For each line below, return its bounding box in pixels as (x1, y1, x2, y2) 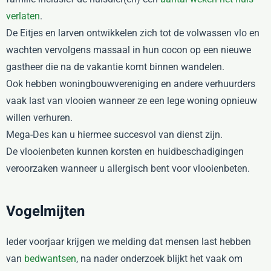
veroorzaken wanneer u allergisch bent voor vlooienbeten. (6, 163, 250, 174)
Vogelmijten (6, 201, 85, 222)
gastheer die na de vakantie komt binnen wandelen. (6, 61, 224, 73)
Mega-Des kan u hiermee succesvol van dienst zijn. (6, 129, 223, 140)
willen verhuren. (6, 112, 73, 123)
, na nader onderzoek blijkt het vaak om (76, 253, 243, 264)
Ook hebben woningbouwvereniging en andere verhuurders (6, 78, 255, 90)
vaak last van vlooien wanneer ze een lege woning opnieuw (6, 95, 257, 106)
